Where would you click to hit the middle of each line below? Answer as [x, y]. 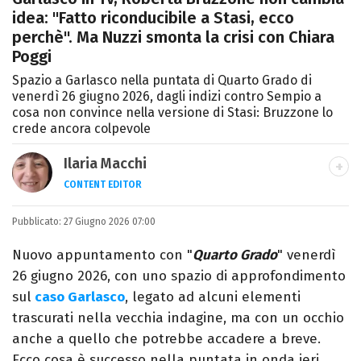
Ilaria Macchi [105, 164]
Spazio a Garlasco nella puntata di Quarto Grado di [162, 81]
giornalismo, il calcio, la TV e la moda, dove [203, 231]
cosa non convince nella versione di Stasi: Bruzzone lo [172, 113]
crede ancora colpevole [81, 129]
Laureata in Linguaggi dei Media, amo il [189, 210]
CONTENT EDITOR [103, 185]
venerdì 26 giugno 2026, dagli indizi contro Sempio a [167, 97]
